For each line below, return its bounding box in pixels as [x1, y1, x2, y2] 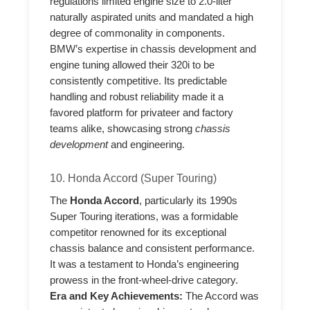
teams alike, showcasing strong [50, 123, 196, 135]
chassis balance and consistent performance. [50, 242, 255, 254]
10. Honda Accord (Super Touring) [50, 172, 217, 185]
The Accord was [183, 290, 259, 302]
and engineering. [108, 139, 185, 151]
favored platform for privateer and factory [50, 107, 234, 119]
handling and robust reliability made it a [50, 91, 224, 103]
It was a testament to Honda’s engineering [50, 258, 239, 270]
